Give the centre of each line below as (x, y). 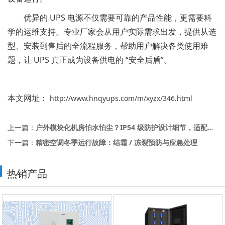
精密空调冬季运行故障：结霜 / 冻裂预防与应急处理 (117, 142)
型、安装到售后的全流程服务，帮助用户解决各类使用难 (108, 45)
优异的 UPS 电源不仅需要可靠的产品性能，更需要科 (110, 17)
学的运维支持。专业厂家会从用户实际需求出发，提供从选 (112, 31)
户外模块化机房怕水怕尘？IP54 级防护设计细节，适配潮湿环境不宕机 (122, 127)
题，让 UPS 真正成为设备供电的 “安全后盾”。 (90, 60)
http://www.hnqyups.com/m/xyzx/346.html (120, 98)
